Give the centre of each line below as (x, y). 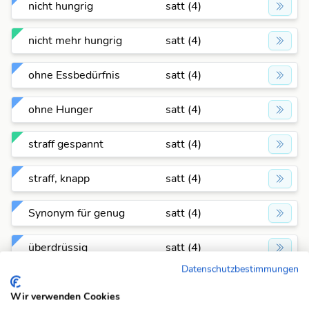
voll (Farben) (60, 282)
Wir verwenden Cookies (65, 297)
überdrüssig (58, 248)
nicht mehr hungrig (75, 41)
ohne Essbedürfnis (74, 75)
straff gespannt (66, 144)
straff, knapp (59, 179)
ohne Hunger (61, 110)
